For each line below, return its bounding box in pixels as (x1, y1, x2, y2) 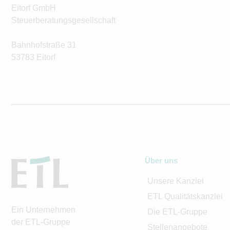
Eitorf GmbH (11, 4, 56, 12)
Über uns (145, 156, 178, 165)
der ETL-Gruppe (11, 217, 70, 226)
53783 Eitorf (11, 53, 55, 62)
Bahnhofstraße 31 (11, 41, 76, 49)
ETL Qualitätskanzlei (147, 192, 223, 201)
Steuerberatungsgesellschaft (11, 16, 116, 25)
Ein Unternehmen (11, 205, 75, 214)
